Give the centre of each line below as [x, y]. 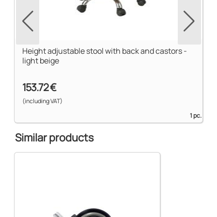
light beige [41, 61]
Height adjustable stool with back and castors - [105, 51]
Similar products [54, 137]
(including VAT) [43, 101]
